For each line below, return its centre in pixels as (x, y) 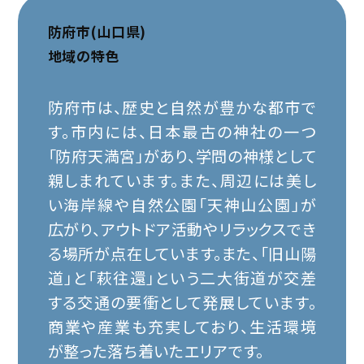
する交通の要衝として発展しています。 (182, 302)
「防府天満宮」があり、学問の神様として (182, 156)
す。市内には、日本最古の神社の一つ (182, 131)
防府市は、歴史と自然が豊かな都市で (182, 107)
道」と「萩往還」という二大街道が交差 (182, 277)
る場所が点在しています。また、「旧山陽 (182, 253)
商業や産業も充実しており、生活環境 (182, 326)
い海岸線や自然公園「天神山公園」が (182, 204)
